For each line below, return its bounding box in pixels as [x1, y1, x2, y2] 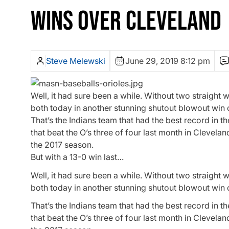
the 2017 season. [31, 140, 94, 150]
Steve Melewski [46, 56, 105, 66]
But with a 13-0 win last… [31, 152, 124, 163]
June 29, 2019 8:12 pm [125, 56, 210, 66]
